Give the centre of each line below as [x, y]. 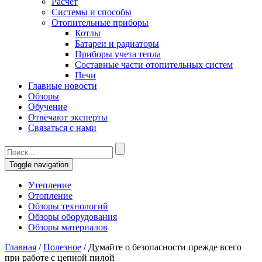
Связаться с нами [62, 128]
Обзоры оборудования [73, 217]
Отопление [50, 196]
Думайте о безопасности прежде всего [165, 247]
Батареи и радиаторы [117, 44]
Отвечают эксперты [68, 117]
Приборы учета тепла [118, 54]
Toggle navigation [39, 165]
